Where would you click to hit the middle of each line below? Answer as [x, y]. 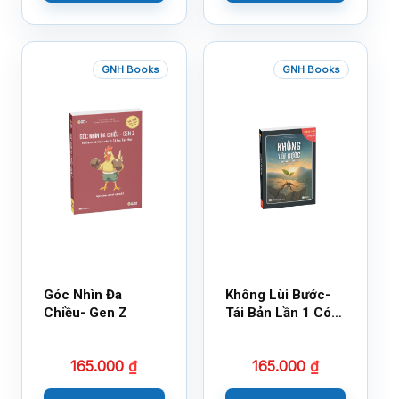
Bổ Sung [251, 331]
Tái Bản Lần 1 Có [278, 313]
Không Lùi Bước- [277, 295]
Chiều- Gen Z [85, 313]
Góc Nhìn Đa [83, 295]
